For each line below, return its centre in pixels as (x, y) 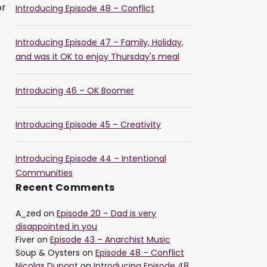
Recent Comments (65, 188)
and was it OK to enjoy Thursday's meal (97, 57)
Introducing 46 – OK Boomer (75, 91)
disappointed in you (56, 227)
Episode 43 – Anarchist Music (110, 240)
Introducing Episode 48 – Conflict (85, 9)
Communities (44, 173)
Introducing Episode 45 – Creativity (88, 125)
